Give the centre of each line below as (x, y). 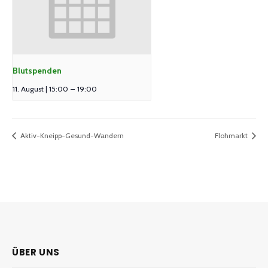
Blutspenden (37, 70)
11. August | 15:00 (40, 89)
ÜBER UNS (36, 252)
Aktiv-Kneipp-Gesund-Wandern (71, 135)
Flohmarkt (232, 135)
